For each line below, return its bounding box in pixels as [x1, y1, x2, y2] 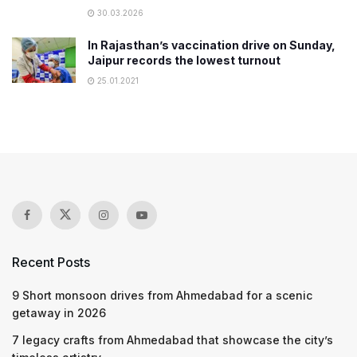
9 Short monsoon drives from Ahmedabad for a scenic [12, 288, 312, 302]
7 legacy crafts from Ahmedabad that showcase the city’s [12, 333, 333, 347]
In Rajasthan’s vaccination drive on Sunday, [88, 38, 335, 52]
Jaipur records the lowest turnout [88, 53, 280, 67]
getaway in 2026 [12, 306, 106, 320]
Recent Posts [12, 254, 90, 270]
